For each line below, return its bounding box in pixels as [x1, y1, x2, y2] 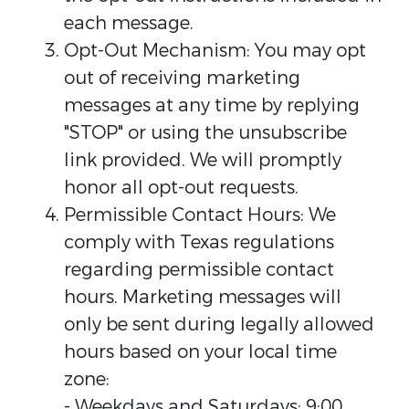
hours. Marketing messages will [64, 285, 341, 309]
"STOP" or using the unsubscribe [64, 121, 347, 145]
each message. [64, 11, 194, 36]
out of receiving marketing [64, 66, 300, 90]
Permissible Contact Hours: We [64, 203, 336, 227]
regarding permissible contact [64, 257, 334, 282]
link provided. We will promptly [64, 148, 341, 173]
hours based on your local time [64, 340, 337, 364]
